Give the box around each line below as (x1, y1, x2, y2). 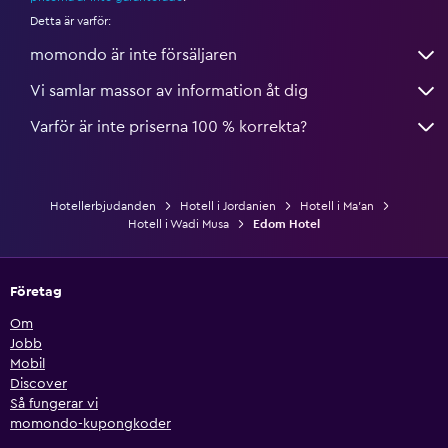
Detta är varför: (30, 14, 111, 27)
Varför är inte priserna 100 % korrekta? (30, 118, 307, 135)
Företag (10, 284, 62, 299)
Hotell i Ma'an (300, 199, 374, 212)
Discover (10, 376, 67, 391)
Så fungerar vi (10, 396, 98, 411)
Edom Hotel (253, 217, 320, 230)
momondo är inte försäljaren (30, 46, 237, 63)
